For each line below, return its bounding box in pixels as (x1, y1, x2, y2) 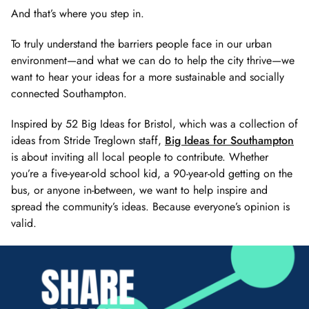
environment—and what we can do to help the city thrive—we (11, 52, 295, 68)
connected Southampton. (11, 85, 127, 101)
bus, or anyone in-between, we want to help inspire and (11, 181, 268, 198)
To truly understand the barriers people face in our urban (11, 35, 272, 52)
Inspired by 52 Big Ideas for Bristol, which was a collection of (11, 115, 298, 132)
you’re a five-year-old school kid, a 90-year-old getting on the (11, 165, 292, 181)
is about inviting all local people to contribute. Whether (11, 148, 268, 165)
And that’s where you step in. (11, 5, 144, 21)
